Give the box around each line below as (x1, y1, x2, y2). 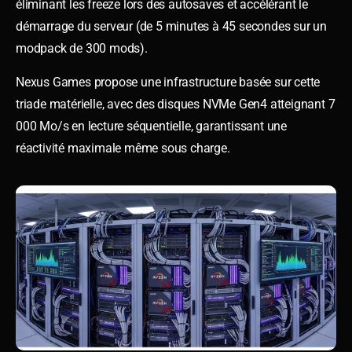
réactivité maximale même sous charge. (16, 140, 230, 156)
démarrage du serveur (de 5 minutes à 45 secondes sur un (16, 18, 327, 34)
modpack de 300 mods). (16, 40, 148, 56)
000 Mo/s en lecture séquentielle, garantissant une (16, 118, 287, 134)
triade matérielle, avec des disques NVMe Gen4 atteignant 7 (16, 96, 335, 112)
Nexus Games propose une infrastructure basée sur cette (16, 74, 321, 90)
